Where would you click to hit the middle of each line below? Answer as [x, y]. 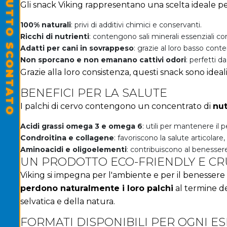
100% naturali [46, 25]
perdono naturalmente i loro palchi [97, 188]
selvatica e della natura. [68, 201]
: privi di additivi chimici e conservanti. [136, 25]
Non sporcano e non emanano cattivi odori [103, 60]
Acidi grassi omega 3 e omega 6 [81, 126]
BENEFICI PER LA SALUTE [94, 93]
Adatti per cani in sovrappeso [77, 48]
